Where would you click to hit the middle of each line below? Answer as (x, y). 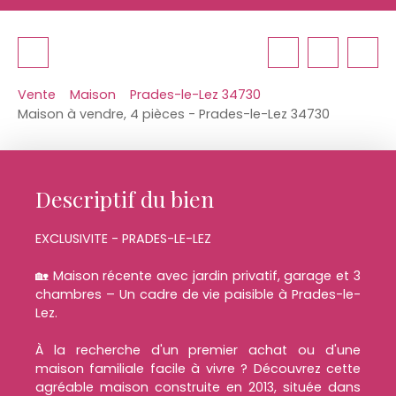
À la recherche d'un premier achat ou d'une (198, 350)
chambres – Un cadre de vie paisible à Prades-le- (198, 294)
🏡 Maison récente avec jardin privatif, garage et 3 (198, 275)
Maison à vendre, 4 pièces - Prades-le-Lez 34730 (174, 114)
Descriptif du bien (125, 198)
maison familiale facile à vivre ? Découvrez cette (198, 368)
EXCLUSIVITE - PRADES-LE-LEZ (123, 238)
